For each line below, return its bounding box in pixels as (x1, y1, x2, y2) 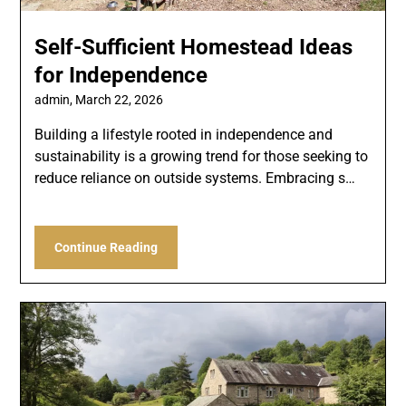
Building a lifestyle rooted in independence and (34, 125, 333, 143)
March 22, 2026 (75, 92, 164, 107)
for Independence (34, 62, 208, 88)
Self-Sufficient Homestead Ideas (34, 34, 353, 60)
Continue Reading (54, 239, 159, 255)
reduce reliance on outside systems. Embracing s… (34, 169, 356, 187)
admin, (34, 92, 76, 107)
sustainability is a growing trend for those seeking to (34, 147, 369, 165)
